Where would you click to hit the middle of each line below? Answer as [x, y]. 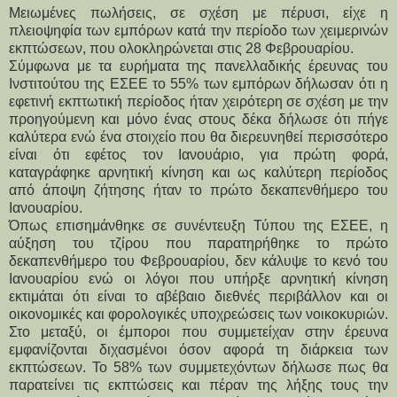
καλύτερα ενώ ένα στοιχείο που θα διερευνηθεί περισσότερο [198, 136]
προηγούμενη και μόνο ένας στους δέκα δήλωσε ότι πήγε [198, 119]
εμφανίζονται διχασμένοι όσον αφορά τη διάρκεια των [198, 349]
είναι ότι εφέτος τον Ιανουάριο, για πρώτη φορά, [198, 154]
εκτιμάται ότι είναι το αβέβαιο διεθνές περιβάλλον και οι [198, 296]
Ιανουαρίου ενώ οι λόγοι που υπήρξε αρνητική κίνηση [198, 278]
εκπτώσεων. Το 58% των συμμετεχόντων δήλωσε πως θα [198, 367]
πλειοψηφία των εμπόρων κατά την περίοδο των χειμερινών [198, 30]
